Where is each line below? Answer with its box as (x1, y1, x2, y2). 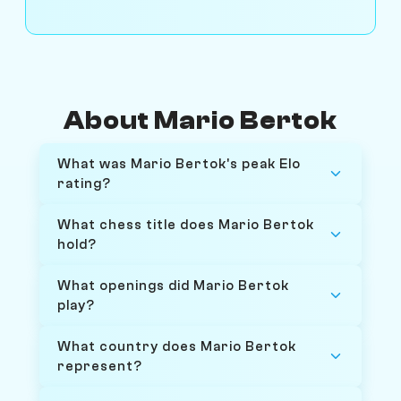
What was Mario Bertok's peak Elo (57, 155, 301, 172)
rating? (57, 175, 111, 192)
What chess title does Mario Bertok (57, 216, 314, 233)
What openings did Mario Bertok (57, 277, 289, 294)
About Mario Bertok (64, 106, 337, 135)
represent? (57, 357, 142, 374)
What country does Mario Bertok (57, 337, 296, 354)
